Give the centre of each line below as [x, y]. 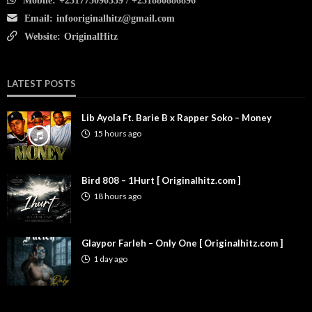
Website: [42, 37]
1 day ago [110, 259]
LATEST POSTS [41, 84]
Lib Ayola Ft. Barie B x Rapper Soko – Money [177, 118]
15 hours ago [117, 133]
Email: [39, 18]
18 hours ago [117, 196]
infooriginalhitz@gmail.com [116, 18]
